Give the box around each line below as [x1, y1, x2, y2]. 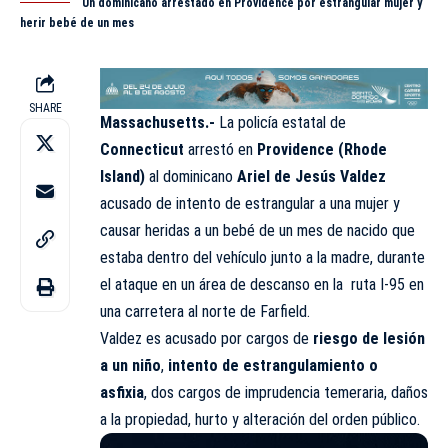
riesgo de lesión [313, 328, 425, 348]
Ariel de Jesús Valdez [233, 166, 386, 186]
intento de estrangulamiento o [164, 355, 378, 375]
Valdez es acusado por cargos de [100, 328, 313, 348]
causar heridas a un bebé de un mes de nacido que [100, 220, 415, 240]
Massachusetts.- [100, 112, 219, 132]
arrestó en [184, 139, 257, 159]
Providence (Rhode [257, 139, 387, 159]
